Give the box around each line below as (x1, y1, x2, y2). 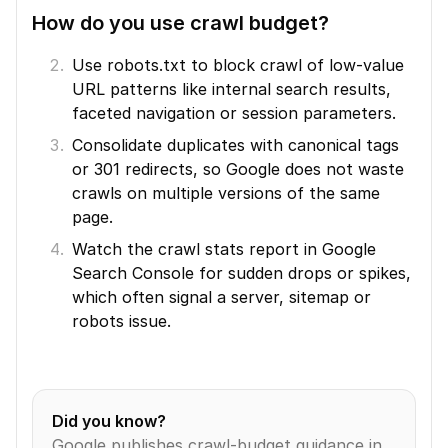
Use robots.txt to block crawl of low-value (72, 55, 404, 75)
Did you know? (52, 411, 166, 431)
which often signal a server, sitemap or (72, 287, 371, 307)
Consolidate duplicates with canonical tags (72, 135, 399, 155)
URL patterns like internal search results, (72, 79, 391, 99)
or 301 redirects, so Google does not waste (72, 159, 404, 179)
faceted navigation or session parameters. (72, 103, 396, 123)
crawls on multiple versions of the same (72, 183, 380, 203)
